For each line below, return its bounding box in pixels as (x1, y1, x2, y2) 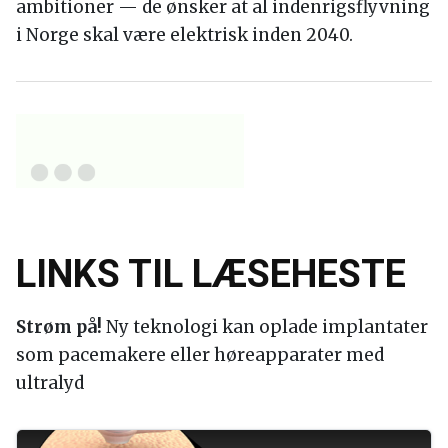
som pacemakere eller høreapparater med (16, 343, 384, 366)
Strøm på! (16, 315, 102, 338)
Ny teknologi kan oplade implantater (102, 315, 428, 338)
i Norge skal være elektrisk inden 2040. (16, 23, 353, 46)
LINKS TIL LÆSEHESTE (16, 251, 406, 296)
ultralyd (16, 371, 84, 394)
